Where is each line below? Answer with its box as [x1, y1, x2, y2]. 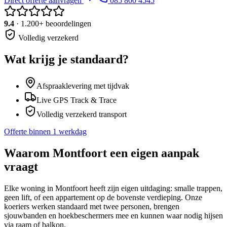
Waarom [4, 146, 53, 160]
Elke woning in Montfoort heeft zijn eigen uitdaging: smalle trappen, [4, 184, 222, 193]
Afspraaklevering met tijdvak [36, 82, 129, 91]
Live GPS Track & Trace [36, 96, 117, 105]
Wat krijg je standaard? [4, 53, 129, 66]
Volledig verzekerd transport [36, 110, 127, 119]
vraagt [4, 160, 38, 174]
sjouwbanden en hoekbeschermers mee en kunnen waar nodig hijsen [4, 211, 223, 220]
